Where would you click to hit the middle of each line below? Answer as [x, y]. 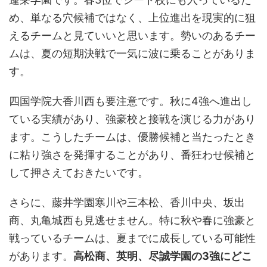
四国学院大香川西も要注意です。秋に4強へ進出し [131, 101]
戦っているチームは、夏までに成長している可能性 [132, 238]
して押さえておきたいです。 [79, 173]
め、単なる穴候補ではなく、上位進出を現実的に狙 [132, 18]
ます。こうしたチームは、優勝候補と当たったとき [132, 137]
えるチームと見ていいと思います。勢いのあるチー [132, 36]
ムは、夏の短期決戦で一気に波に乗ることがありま [132, 54]
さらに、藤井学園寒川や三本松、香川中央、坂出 [127, 203]
